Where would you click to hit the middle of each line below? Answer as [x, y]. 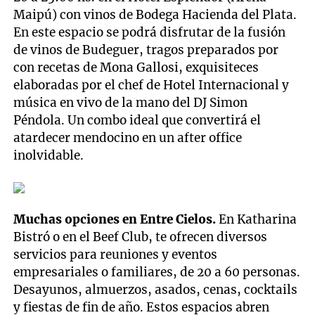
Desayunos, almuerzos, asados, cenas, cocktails [156, 289]
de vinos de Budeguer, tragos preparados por [146, 50]
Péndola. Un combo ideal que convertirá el [137, 120]
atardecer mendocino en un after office [128, 137]
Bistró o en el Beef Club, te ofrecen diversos [141, 237]
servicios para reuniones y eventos [116, 254]
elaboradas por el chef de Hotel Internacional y [152, 85]
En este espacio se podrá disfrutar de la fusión [150, 32]
